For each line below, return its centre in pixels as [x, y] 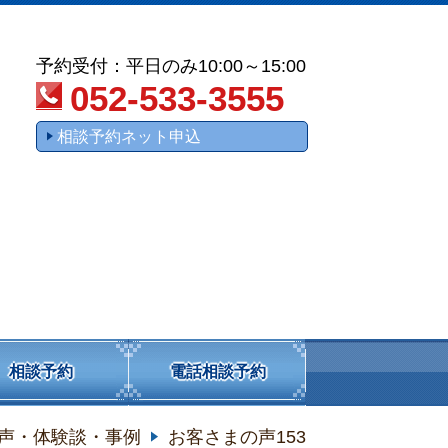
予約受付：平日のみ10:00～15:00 [171, 65]
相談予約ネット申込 [129, 137]
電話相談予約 [217, 372]
